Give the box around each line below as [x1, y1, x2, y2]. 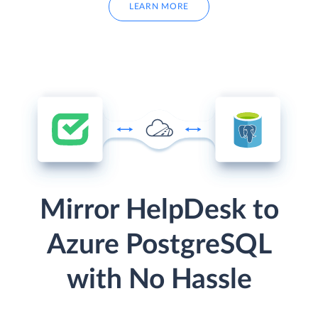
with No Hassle [66, 266, 252, 295]
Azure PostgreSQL [46, 231, 272, 260]
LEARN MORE [129, 1, 189, 11]
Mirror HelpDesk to [39, 197, 279, 225]
